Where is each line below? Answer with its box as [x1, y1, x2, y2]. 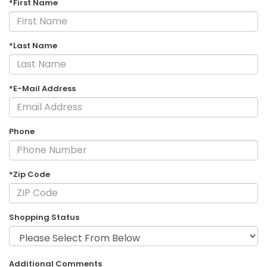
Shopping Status [9, 211, 79, 223]
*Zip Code [9, 168, 50, 180]
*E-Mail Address [9, 82, 76, 94]
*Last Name [9, 39, 57, 51]
